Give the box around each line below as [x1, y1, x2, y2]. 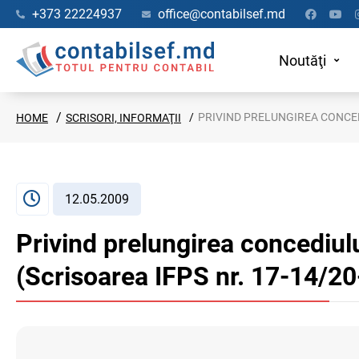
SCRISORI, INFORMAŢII [66, 111, 181, 124]
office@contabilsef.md [158, 6, 285, 22]
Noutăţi [278, 51, 326, 69]
